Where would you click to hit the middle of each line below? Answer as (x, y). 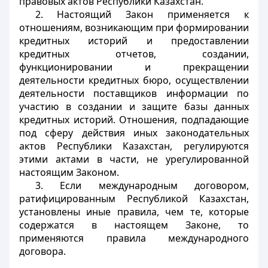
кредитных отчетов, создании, (134, 54)
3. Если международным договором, (142, 185)
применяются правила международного (134, 238)
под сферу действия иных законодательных (134, 133)
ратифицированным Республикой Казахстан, (134, 199)
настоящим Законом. (69, 172)
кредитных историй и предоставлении (134, 41)
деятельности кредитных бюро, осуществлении (134, 80)
